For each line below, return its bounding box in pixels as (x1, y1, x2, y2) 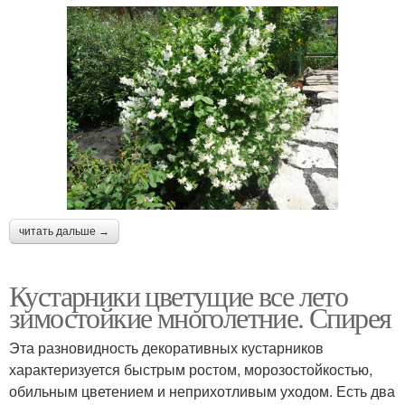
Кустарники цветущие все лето (9, 276, 348, 316)
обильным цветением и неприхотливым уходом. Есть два (9, 381, 395, 402)
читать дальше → (19, 225, 109, 239)
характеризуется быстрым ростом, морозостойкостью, (9, 359, 372, 381)
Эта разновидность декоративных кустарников (9, 337, 324, 359)
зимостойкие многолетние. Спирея (9, 297, 391, 337)
